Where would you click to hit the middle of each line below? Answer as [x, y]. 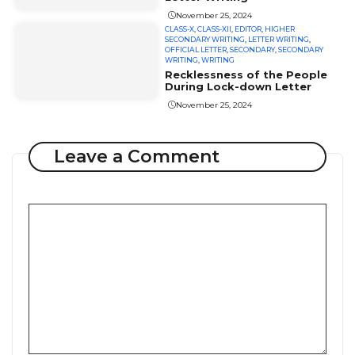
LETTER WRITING [279, 40]
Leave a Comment [136, 156]
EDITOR [248, 29]
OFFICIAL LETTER [196, 50]
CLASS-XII [215, 29]
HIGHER [280, 29]
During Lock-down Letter [239, 87]
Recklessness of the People [246, 75]
